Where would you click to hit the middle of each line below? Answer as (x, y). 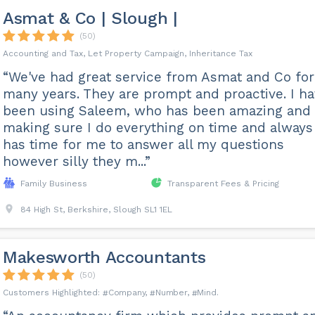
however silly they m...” (76, 162)
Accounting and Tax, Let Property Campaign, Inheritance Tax (127, 54)
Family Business (53, 184)
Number (171, 293)
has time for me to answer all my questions (143, 145)
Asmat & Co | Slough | (90, 19)
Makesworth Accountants (104, 258)
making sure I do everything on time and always (157, 128)
